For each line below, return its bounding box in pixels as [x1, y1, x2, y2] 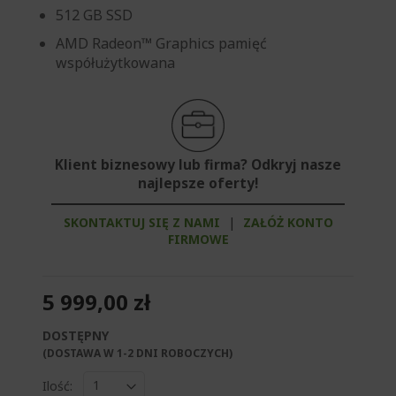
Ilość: [42, 377, 72, 394]
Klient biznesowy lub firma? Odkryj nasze [55, 156, 341, 175]
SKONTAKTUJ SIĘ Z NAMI [63, 214, 220, 232]
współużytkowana [56, 53, 175, 73]
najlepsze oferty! [138, 174, 258, 194]
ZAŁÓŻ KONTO [242, 214, 333, 232]
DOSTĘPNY [42, 327, 109, 345]
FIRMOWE [167, 231, 229, 248]
